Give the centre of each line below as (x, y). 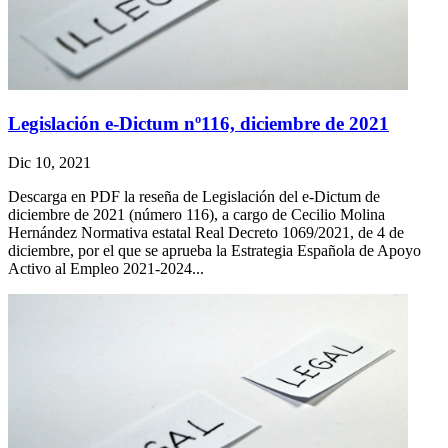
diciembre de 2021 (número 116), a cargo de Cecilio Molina (196, 214)
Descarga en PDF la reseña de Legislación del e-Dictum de (194, 196)
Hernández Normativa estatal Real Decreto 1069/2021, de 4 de (206, 232)
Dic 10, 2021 (49, 162)
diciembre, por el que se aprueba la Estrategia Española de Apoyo (214, 250)
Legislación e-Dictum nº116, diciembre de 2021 (198, 124)
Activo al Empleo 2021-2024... (106, 268)
